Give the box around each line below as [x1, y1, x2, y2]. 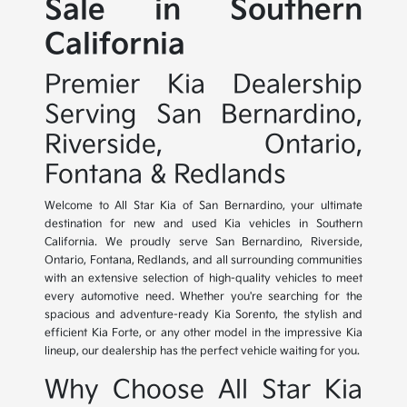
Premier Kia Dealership [45, 70, 362, 101]
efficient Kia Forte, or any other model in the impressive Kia [45, 326, 362, 341]
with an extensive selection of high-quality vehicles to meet [45, 272, 362, 286]
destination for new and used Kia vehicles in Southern [45, 217, 362, 232]
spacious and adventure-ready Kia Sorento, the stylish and [45, 308, 362, 323]
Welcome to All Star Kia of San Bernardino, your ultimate [45, 199, 362, 213]
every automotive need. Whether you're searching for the [45, 290, 362, 304]
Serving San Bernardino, [45, 100, 362, 131]
